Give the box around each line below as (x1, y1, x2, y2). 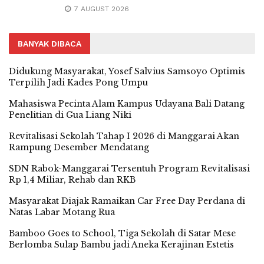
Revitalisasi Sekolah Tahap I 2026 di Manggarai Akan (9, 131, 239, 141)
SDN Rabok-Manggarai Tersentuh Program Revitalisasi (9, 163, 250, 174)
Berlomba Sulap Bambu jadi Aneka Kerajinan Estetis (9, 239, 236, 250)
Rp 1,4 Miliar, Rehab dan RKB (9, 174, 136, 185)
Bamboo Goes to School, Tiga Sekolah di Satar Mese (9, 228, 236, 239)
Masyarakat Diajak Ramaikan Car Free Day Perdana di (9, 196, 245, 206)
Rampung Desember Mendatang (9, 142, 149, 153)
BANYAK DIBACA (18, 39, 81, 48)
